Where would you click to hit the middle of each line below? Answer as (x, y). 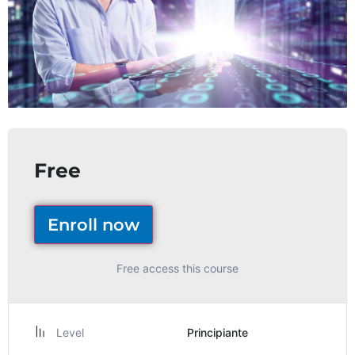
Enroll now (94, 225)
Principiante (218, 333)
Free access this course (177, 269)
